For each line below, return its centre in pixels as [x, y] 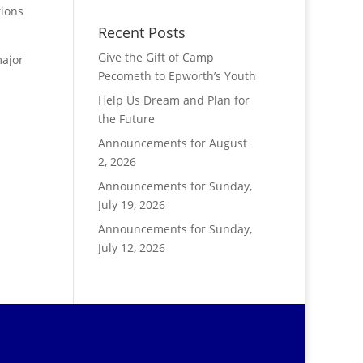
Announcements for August [172, 143]
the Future [126, 119]
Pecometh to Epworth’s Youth [177, 76]
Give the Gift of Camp [156, 57]
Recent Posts [141, 32]
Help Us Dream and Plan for [173, 100]
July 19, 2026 [131, 205]
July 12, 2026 [131, 248]
